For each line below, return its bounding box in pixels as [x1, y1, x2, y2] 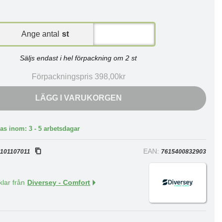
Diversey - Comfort [27, 179, 91, 186]
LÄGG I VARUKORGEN [35, 94, 122, 102]
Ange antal [21, 30, 60, 38]
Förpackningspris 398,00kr [31, 72, 125, 81]
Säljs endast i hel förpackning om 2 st [20, 54, 137, 62]
